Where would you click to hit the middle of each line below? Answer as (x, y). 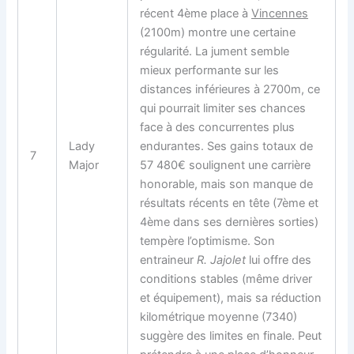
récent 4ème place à (196, 13)
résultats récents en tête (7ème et (230, 203)
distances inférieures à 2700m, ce (230, 89)
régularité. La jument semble (215, 51)
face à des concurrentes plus (218, 127)
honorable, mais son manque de (227, 184)
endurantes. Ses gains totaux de (227, 146)
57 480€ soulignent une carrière (226, 165)
